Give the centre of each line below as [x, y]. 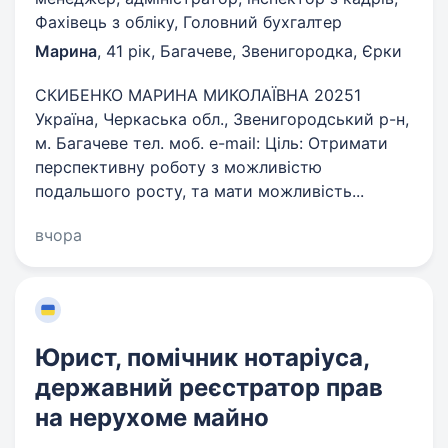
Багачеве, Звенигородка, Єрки [281, 51]
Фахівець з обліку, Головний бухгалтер [188, 22]
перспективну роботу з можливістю [178, 167]
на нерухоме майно [152, 417]
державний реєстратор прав [209, 387]
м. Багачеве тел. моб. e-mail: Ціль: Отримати [211, 143]
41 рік [128, 51]
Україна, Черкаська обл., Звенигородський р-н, [222, 119]
